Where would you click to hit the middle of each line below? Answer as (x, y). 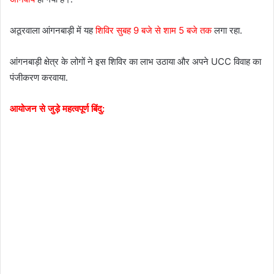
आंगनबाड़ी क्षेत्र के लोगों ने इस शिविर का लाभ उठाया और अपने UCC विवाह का (135, 61)
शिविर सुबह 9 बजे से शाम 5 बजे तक (154, 30)
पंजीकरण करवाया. (39, 77)
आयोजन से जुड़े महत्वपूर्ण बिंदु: (57, 108)
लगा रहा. (227, 30)
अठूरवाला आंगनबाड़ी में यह (53, 30)
